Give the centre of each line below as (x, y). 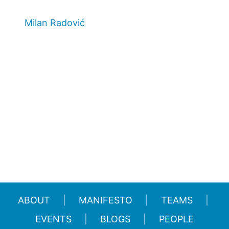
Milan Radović (55, 23)
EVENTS (53, 219)
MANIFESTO (106, 200)
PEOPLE (176, 219)
